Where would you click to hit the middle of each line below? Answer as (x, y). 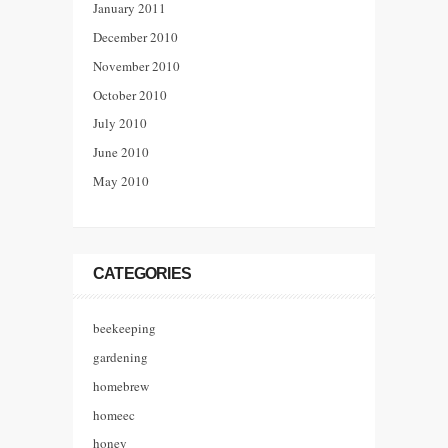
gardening (120, 357)
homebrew (121, 385)
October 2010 (130, 94)
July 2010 (120, 123)
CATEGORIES (142, 274)
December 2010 (135, 37)
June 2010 (121, 152)
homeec (114, 414)
